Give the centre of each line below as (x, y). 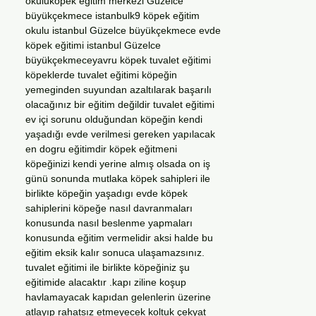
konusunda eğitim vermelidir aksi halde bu (119, 238)
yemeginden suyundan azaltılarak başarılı (119, 90)
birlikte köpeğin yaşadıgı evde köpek (107, 193)
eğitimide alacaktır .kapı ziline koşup (106, 282)
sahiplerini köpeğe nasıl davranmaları (109, 208)
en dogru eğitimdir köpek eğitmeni (101, 149)
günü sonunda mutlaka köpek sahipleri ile (118, 178)
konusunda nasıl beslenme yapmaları (109, 223)
